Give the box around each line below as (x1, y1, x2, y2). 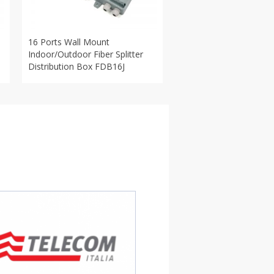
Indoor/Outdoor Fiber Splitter (28, 48, 143, 60)
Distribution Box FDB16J (28, 61, 125, 72)
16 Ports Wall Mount (28, 36, 109, 48)
